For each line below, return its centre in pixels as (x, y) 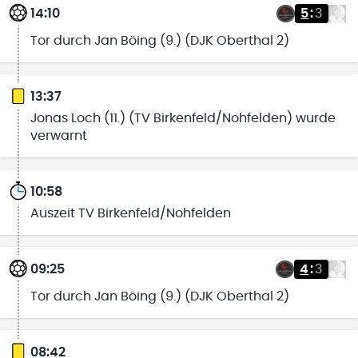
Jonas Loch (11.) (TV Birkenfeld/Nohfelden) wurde (183, 119)
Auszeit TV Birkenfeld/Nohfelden (130, 213)
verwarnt (58, 136)
